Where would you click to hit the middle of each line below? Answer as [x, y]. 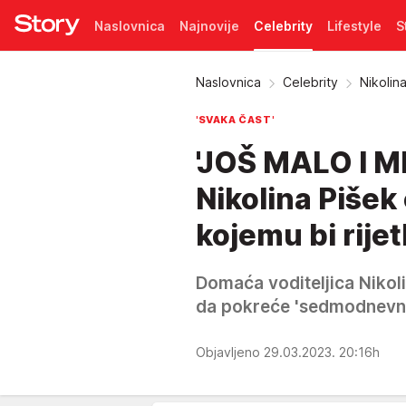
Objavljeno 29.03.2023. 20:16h [290, 352]
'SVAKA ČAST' [235, 120]
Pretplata [124, 76]
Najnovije [209, 25]
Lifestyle [354, 25]
